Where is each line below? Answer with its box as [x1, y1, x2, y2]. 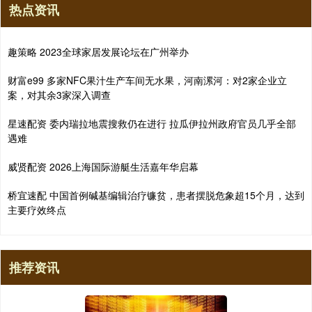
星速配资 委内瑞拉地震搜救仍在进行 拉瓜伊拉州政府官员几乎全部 [8, 116, 296, 130]
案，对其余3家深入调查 [8, 87, 111, 102]
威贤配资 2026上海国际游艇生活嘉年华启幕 [8, 159, 198, 173]
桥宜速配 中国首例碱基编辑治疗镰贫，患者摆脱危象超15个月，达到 [8, 187, 304, 202]
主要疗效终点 [8, 202, 66, 217]
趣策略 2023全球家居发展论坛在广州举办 [8, 44, 189, 58]
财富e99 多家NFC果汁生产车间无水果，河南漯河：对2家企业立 [8, 72, 287, 87]
